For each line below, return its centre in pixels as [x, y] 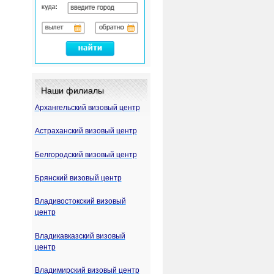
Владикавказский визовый [80, 236]
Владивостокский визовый [80, 202]
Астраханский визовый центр [86, 131]
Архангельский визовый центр [87, 107]
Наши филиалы [72, 90]
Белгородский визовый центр [86, 154]
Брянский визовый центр [78, 178]
